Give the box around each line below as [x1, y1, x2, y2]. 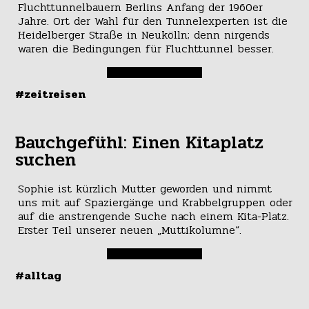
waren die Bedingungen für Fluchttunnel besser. [17, 39, 274, 57]
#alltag [15, 267, 62, 285]
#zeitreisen [15, 85, 86, 103]
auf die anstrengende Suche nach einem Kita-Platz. [17, 208, 289, 226]
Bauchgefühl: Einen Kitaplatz [15, 128, 264, 157]
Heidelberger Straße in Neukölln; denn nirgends [17, 26, 270, 43]
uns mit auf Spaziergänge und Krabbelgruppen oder [17, 194, 292, 212]
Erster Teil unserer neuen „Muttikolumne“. [17, 221, 241, 239]
